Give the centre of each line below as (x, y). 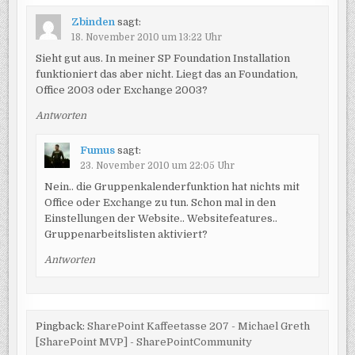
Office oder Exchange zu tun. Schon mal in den (160, 203)
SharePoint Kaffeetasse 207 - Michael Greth (198, 326)
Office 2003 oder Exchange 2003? (121, 90)
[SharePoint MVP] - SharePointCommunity (143, 342)
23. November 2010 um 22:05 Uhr (157, 166)
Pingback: (61, 326)
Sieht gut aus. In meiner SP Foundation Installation (162, 58)
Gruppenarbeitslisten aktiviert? (126, 235)
